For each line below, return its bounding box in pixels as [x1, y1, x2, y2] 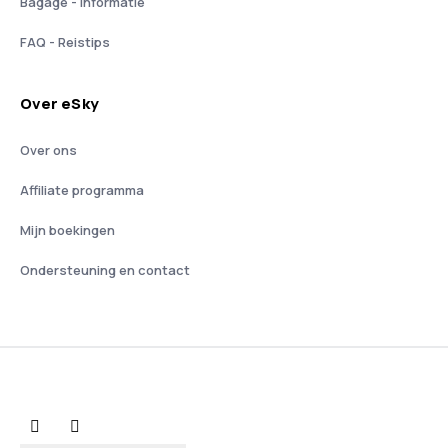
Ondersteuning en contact [20, 261, 190, 279]
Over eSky [20, 93, 99, 114]
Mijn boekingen [20, 221, 115, 239]
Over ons [20, 141, 77, 159]
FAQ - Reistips [20, 33, 110, 51]
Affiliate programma [20, 181, 144, 199]
